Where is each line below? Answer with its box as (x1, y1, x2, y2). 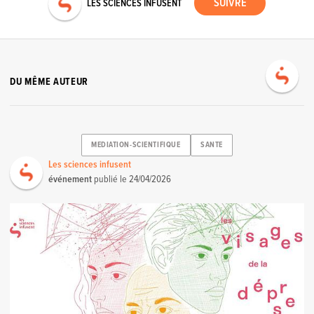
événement (48, 172, 93, 186)
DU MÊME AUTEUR (10, 75, 89, 88)
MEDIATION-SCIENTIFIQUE (90, 140, 181, 151)
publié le (92, 172, 130, 186)
